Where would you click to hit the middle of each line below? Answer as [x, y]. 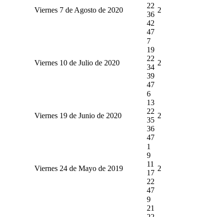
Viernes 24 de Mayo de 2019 [78, 168]
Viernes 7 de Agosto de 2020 [78, 10]
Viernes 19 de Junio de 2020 [78, 115]
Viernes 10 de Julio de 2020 [77, 62]
